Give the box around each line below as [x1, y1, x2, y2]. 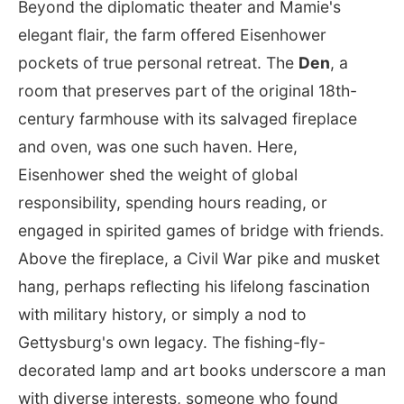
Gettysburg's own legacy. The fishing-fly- [18, 332, 326, 352]
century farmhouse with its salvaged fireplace [18, 108, 357, 128]
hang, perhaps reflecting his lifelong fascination [18, 276, 370, 296]
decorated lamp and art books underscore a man [18, 360, 386, 380]
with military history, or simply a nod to [18, 304, 307, 324]
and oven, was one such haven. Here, [18, 136, 298, 156]
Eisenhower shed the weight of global [18, 164, 298, 184]
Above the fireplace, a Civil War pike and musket [18, 248, 380, 268]
